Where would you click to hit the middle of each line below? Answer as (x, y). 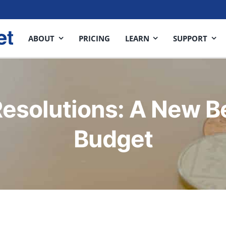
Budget (113, 139)
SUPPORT (190, 38)
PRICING (94, 38)
